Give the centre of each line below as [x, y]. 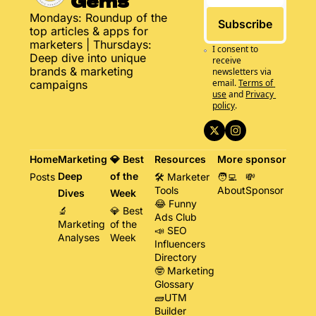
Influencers [180, 243]
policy [224, 105]
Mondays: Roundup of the [98, 17]
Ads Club [176, 217]
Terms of [256, 83]
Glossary [175, 284]
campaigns [59, 84]
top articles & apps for [89, 31]
